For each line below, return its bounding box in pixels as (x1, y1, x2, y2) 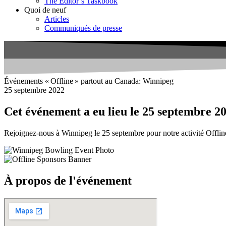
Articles (44, 15, 69, 23)
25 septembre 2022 (4, 85, 65, 94)
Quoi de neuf (24, 6, 66, 14)
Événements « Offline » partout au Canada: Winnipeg (4, 76, 174, 85)
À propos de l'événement (4, 174, 132, 187)
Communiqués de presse (44, 24, 122, 32)
